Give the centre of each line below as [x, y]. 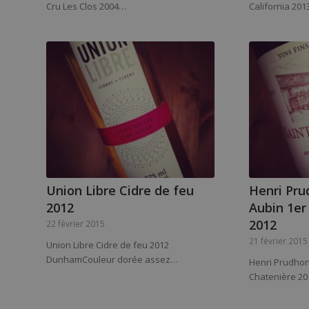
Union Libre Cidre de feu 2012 [108, 245]
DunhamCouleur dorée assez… [112, 259]
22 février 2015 [76, 223]
